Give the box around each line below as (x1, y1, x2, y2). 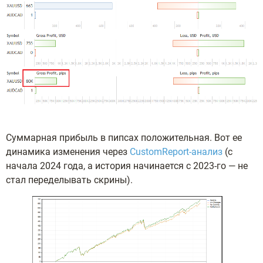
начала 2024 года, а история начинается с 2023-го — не (6, 160, 248, 172)
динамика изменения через (6, 146, 130, 158)
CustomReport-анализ (130, 146, 222, 158)
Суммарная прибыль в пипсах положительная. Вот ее (6, 132, 242, 144)
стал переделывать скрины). (6, 174, 133, 186)
